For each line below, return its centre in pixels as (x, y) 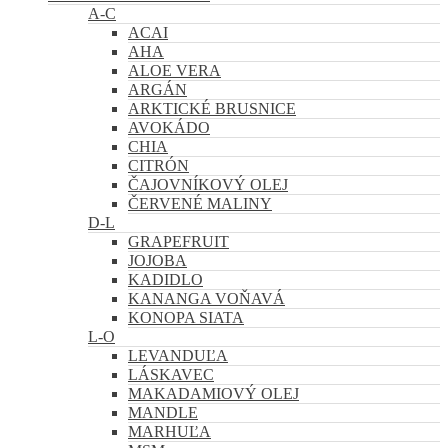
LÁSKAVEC (171, 374)
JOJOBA (157, 260)
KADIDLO (165, 279)
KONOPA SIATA (186, 317)
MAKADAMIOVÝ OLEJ (213, 393)
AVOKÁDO (169, 127)
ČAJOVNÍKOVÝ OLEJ (208, 184)
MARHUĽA (169, 431)
